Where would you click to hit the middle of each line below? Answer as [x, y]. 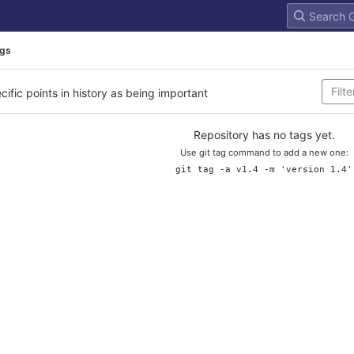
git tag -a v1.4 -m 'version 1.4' [264, 169]
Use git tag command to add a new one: [264, 153]
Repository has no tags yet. [264, 135]
